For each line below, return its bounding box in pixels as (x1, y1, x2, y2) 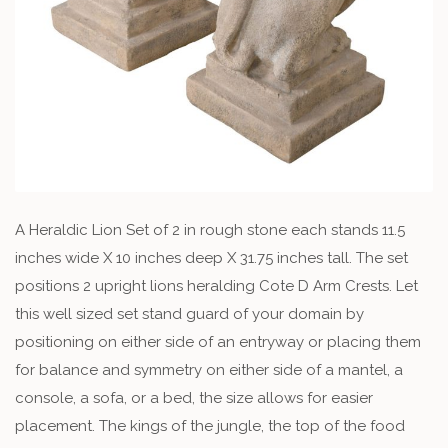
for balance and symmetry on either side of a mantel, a (15, 361, 403, 380)
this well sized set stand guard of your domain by (15, 305, 364, 324)
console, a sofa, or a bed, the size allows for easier (15, 389, 373, 408)
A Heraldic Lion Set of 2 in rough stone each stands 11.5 (15, 221, 405, 240)
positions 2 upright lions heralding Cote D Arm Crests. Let (15, 277, 418, 296)
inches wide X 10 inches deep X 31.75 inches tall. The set (15, 249, 408, 268)
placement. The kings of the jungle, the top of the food (15, 417, 405, 436)
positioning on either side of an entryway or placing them (15, 333, 421, 352)
